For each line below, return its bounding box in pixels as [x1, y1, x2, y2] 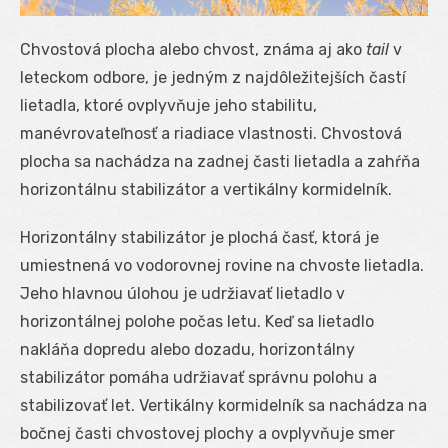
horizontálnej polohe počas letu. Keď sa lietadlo [20, 311, 374, 331]
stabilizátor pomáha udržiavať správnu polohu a [20, 367, 377, 387]
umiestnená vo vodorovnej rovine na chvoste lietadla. [20, 255, 424, 275]
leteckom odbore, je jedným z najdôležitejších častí [20, 67, 406, 87]
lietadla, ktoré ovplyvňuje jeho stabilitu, [20, 95, 317, 115]
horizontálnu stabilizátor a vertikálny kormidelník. [20, 179, 392, 199]
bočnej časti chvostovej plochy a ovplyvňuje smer [20, 423, 395, 443]
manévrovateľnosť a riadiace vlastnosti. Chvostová [20, 123, 402, 143]
